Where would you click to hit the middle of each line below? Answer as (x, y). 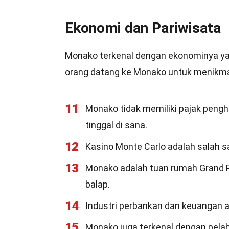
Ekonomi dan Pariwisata (143, 28)
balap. (98, 184)
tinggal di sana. (116, 125)
